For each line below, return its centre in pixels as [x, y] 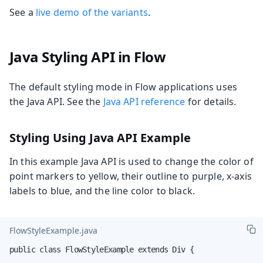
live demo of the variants [92, 13]
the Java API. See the [56, 102]
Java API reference [144, 102]
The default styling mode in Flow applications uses [124, 87]
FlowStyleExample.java [53, 230]
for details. [211, 102]
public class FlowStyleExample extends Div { [102, 250]
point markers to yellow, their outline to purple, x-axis [131, 176]
